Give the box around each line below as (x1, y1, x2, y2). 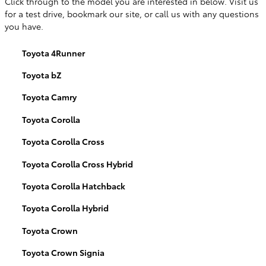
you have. (5, 20, 43, 32)
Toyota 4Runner (22, 46, 85, 59)
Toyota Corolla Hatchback (22, 179, 125, 192)
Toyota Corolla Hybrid (22, 202, 109, 214)
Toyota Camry (22, 91, 77, 103)
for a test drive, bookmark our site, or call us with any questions (5, 7, 259, 20)
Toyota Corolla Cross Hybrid (22, 157, 133, 170)
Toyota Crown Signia (22, 246, 104, 259)
